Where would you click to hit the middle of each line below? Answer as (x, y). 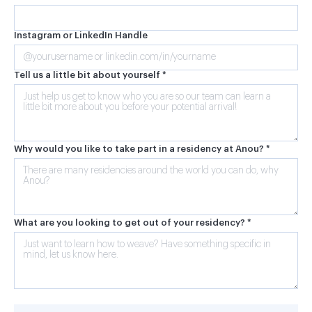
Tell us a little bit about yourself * (90, 75)
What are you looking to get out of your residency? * (133, 222)
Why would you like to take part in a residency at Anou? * (142, 148)
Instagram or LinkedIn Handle (81, 35)
